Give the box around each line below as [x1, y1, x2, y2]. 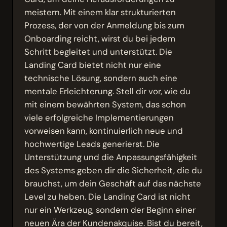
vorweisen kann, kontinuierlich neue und [24, 125, 183, 136]
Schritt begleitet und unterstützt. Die [24, 46, 173, 57]
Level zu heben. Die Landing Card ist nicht [24, 191, 191, 202]
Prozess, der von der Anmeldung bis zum [24, 19, 185, 31]
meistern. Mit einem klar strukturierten [24, 6, 176, 18]
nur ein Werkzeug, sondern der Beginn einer [24, 204, 196, 215]
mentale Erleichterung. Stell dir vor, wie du [24, 85, 191, 97]
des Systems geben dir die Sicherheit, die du [24, 164, 203, 176]
